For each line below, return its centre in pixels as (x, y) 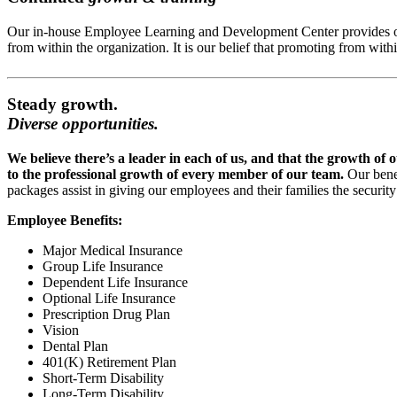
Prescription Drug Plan (106, 315)
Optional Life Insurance (109, 299)
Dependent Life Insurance (115, 283)
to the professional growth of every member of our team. (177, 175)
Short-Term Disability (103, 378)
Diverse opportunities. (83, 124)
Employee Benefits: (65, 221)
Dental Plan (75, 346)
